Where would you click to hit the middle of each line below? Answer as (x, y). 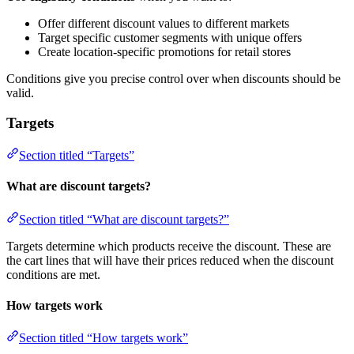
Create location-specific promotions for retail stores (164, 51)
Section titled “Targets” (77, 156)
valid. (20, 92)
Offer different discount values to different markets (164, 23)
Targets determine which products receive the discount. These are (169, 246)
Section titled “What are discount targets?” (124, 219)
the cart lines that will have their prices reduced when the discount (170, 260)
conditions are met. (53, 274)
